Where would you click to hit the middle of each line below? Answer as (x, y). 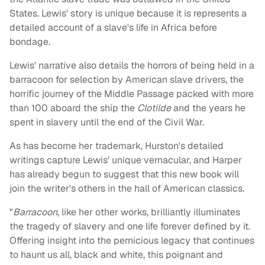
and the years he (208, 108)
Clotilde (154, 108)
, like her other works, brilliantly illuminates (149, 212)
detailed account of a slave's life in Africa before (113, 28)
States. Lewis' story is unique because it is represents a (128, 14)
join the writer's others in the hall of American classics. (128, 189)
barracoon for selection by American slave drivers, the (127, 80)
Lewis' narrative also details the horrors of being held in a (132, 66)
